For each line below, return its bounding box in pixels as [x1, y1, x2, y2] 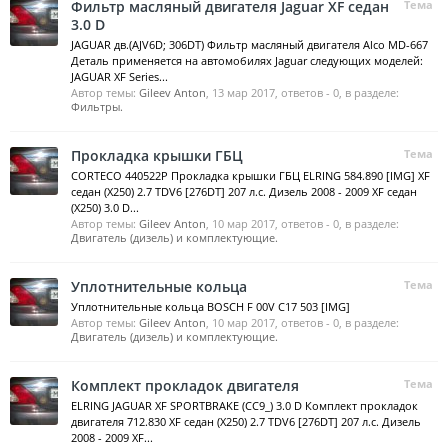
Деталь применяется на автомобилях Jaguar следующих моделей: [71, 53, 423, 68]
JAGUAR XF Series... [71, 69, 168, 84]
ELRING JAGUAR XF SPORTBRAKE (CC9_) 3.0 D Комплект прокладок [71, 398, 418, 413]
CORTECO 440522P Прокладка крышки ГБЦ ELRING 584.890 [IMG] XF [71, 168, 430, 183]
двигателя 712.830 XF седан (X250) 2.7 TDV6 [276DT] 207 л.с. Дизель [71, 414, 421, 429]
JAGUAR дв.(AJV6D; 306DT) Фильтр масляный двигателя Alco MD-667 [71, 37, 428, 52]
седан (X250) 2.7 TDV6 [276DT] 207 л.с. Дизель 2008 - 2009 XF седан [71, 184, 417, 199]
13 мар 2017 [212, 85, 275, 100]
